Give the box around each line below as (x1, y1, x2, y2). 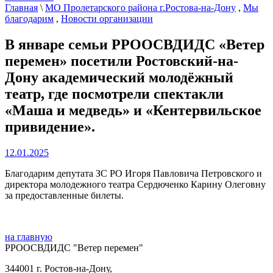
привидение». (5, 118, 95, 135)
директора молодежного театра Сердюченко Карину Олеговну (5, 179, 266, 190)
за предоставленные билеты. (5, 190, 124, 200)
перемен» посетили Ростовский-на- (5, 52, 238, 69)
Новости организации (61, 13, 153, 24)
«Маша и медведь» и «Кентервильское (5, 102, 261, 118)
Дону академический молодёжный (5, 69, 233, 85)
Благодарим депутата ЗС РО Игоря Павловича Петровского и (5, 168, 262, 179)
